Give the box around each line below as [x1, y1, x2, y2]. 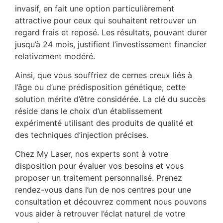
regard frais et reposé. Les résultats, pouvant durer [15, 27, 207, 37]
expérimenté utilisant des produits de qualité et [15, 118, 193, 128]
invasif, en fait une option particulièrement [15, 3, 174, 13]
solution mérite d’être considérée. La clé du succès [15, 94, 206, 105]
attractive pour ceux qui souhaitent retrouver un [15, 15, 196, 25]
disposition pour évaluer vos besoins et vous [15, 161, 184, 171]
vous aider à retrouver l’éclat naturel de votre [15, 209, 185, 219]
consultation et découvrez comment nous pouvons [15, 197, 207, 207]
